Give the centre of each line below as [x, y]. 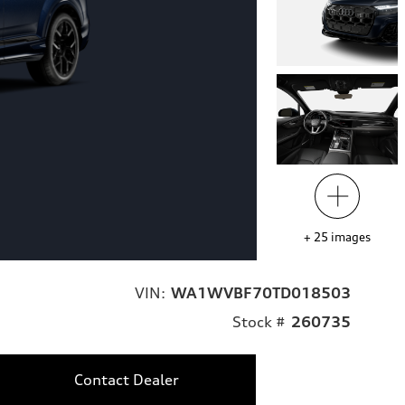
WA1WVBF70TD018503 [261, 293]
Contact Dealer [126, 380]
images [350, 237]
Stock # [259, 322]
